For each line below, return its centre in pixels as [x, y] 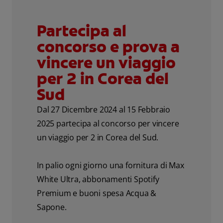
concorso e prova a [108, 47]
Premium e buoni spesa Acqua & [97, 193]
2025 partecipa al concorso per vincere [108, 123]
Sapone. [52, 207]
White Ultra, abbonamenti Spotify [98, 179]
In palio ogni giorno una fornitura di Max [111, 165]
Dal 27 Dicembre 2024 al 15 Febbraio [104, 109]
